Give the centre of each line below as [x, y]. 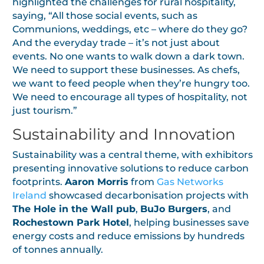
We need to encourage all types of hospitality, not [130, 97]
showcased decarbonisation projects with [148, 195]
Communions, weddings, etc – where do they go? [130, 29]
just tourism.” [45, 110]
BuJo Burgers [174, 209]
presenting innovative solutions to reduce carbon [131, 168]
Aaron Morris [97, 181]
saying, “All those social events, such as [105, 15]
